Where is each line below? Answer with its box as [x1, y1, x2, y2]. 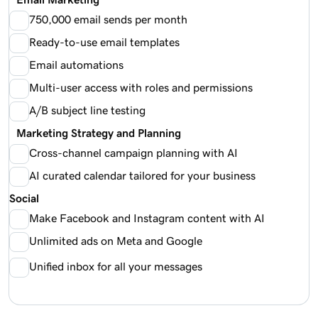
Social [9, 192, 39, 204]
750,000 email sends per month [29, 13, 187, 25]
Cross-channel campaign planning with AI [29, 146, 238, 158]
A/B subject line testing [29, 104, 146, 116]
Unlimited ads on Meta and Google [29, 234, 202, 246]
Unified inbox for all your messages [29, 260, 202, 272]
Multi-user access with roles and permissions [29, 81, 253, 93]
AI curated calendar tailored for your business [29, 169, 256, 181]
